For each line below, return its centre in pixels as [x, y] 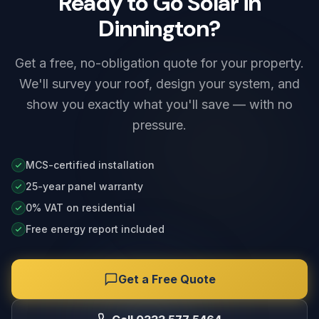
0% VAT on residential [80, 208]
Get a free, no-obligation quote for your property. [159, 63]
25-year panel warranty [84, 186]
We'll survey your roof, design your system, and [159, 84]
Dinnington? [159, 28]
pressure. [159, 125]
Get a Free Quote [167, 279]
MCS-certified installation [90, 165]
